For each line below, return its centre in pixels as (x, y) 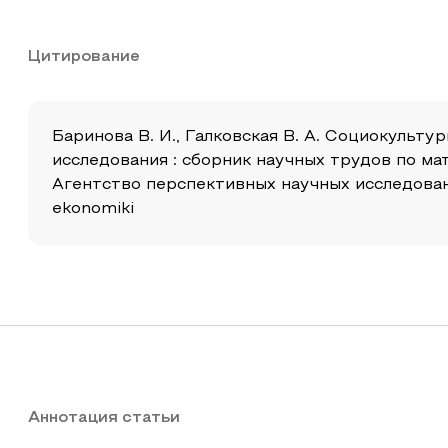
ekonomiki (93, 209)
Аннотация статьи (104, 418)
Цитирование (84, 57)
